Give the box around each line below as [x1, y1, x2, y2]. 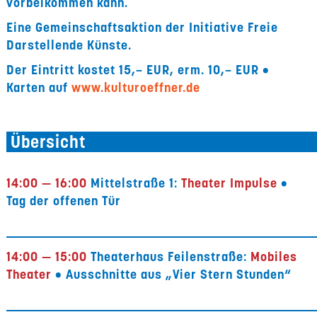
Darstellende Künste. [6, 37, 132, 53]
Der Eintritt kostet [6, 62, 116, 78]
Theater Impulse [178, 175, 278, 191]
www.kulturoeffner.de [71, 79, 201, 96]
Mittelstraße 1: [87, 175, 178, 191]
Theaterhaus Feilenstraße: [87, 248, 248, 265]
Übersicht [6, 131, 87, 153]
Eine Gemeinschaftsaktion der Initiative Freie [6, 19, 279, 35]
